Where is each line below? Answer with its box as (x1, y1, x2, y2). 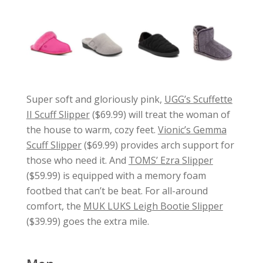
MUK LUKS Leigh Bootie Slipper (83, 199, 223, 213)
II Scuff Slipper (26, 107, 90, 121)
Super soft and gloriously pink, (26, 92, 164, 106)
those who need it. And (26, 153, 129, 167)
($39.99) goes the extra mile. (26, 214, 149, 228)
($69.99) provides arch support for (81, 138, 234, 151)
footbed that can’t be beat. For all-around (26, 184, 208, 197)
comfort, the (26, 199, 83, 213)
